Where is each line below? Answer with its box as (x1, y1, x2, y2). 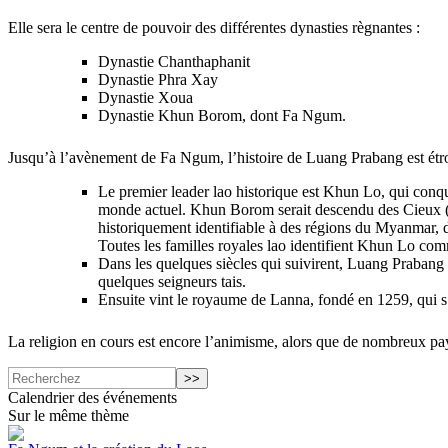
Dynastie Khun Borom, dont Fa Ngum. (98, 106, 346, 124)
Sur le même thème (8, 407, 129, 425)
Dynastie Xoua (98, 88, 193, 106)
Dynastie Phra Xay (98, 70, 218, 88)
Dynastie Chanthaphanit (98, 52, 250, 70)
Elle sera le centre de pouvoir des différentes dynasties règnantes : (8, 18, 420, 36)
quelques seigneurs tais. (98, 272, 246, 290)
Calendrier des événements (8, 389, 177, 407)
